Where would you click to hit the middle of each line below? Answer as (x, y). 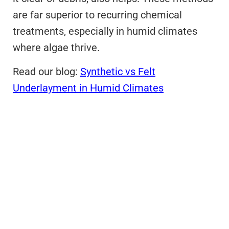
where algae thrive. (56, 48)
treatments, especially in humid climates (105, 31)
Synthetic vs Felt (118, 71)
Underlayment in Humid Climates (88, 88)
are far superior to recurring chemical (97, 15)
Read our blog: (47, 71)
